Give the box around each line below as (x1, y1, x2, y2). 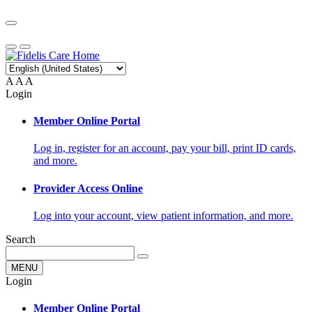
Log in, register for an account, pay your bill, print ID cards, (33, 142, 296, 155)
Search (6, 233, 36, 245)
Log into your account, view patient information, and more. (33, 209, 293, 221)
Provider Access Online (33, 182, 143, 194)
